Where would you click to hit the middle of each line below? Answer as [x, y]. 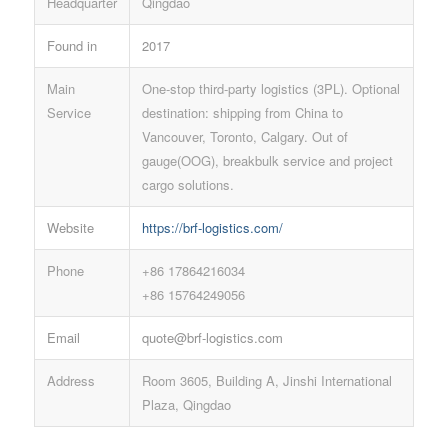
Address [70, 381]
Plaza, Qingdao [186, 405]
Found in [71, 46]
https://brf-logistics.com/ [212, 228]
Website [70, 228]
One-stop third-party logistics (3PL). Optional [270, 89]
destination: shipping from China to [242, 113]
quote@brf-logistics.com [212, 338]
